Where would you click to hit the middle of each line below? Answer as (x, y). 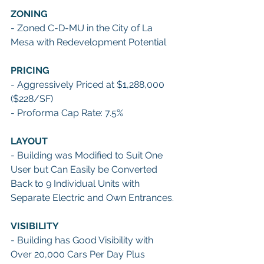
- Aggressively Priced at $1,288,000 (89, 84)
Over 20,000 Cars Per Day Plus (79, 254)
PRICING (30, 70)
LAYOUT (29, 141)
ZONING (29, 14)
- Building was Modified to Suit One (88, 155)
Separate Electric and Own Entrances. (93, 197)
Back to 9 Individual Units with (76, 183)
